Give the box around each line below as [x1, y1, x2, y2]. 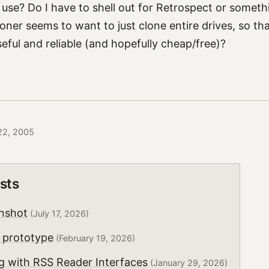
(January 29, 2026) [147, 257, 228, 268]
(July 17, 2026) [27, 208, 89, 219]
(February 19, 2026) [53, 233, 135, 244]
